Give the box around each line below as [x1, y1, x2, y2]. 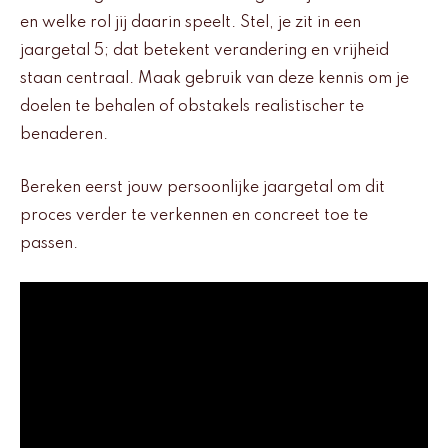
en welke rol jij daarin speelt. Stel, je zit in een [20, 15, 361, 32]
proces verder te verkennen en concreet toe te [20, 207, 368, 224]
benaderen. [20, 127, 108, 144]
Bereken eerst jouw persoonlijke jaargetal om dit [20, 179, 385, 196]
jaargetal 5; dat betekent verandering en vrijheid [20, 43, 389, 60]
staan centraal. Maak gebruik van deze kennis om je [20, 71, 409, 88]
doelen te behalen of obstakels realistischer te [20, 99, 364, 116]
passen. [20, 235, 78, 252]
